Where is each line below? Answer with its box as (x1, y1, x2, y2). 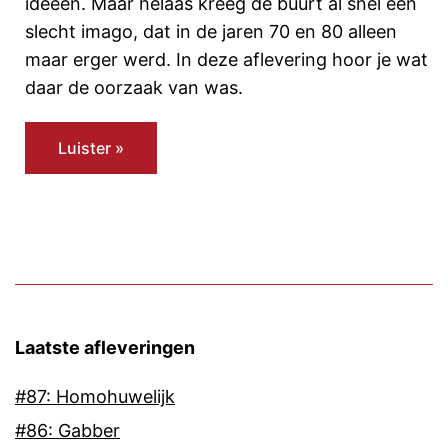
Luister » (58, 138, 124, 158)
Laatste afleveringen (15, 336, 195, 358)
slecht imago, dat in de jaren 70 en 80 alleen (25, 21, 397, 42)
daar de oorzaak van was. (25, 77, 243, 98)
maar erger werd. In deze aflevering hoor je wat (25, 49, 428, 70)
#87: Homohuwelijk (15, 385, 175, 407)
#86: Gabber (15, 419, 120, 441)
